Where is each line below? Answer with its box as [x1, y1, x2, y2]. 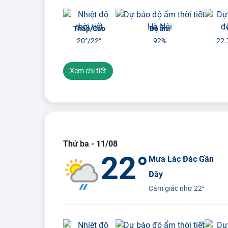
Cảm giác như [149, 184, 194, 192]
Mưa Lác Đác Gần [149, 154, 214, 164]
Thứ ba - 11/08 [63, 139, 118, 149]
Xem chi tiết [70, 67, 106, 75]
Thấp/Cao [73, 24, 105, 33]
